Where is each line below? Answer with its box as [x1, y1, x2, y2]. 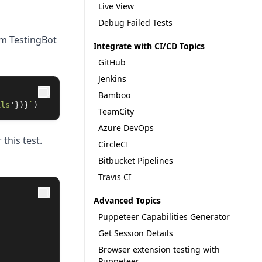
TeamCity [98, 106, 135, 117]
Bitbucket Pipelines [98, 155, 174, 166]
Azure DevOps [98, 122, 154, 133]
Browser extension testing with [98, 244, 220, 255]
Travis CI [98, 171, 132, 182]
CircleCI [98, 139, 129, 150]
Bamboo [98, 89, 131, 101]
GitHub [98, 57, 126, 68]
